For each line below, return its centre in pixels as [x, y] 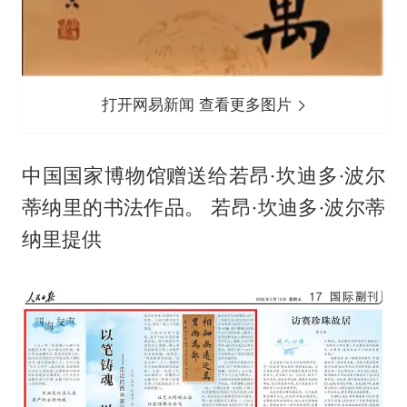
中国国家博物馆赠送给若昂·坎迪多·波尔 [203, 175]
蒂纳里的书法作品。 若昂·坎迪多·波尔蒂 [203, 207]
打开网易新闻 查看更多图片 [199, 104]
